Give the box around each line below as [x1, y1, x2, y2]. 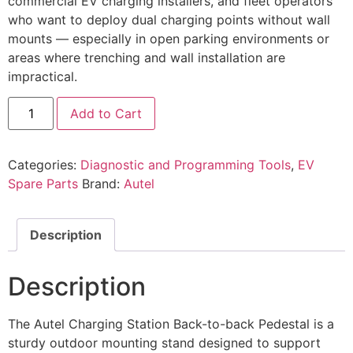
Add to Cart [70, 106, 143, 122]
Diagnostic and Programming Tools [80, 157, 291, 173]
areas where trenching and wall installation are [8, 49, 285, 65]
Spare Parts [8, 176, 78, 192]
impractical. [8, 68, 77, 84]
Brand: [82, 176, 124, 192]
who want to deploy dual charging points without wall [8, 11, 330, 28]
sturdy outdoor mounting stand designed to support [8, 335, 321, 351]
